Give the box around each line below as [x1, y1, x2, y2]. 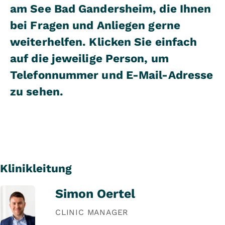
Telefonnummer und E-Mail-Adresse [10, 68, 213, 82]
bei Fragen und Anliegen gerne [10, 19, 180, 32]
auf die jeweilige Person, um [10, 52, 169, 65]
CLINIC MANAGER [55, 207, 129, 217]
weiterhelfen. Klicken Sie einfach [10, 35, 197, 49]
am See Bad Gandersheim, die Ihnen [10, 2, 211, 16]
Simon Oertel [55, 186, 135, 201]
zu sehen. [10, 85, 63, 98]
